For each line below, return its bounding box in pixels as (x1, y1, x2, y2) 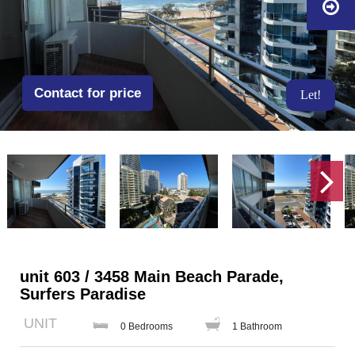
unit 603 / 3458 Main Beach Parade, (20, 268, 284, 285)
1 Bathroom (232, 321, 282, 332)
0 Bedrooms (120, 321, 173, 332)
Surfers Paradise (20, 285, 146, 303)
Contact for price (34, 86, 141, 101)
